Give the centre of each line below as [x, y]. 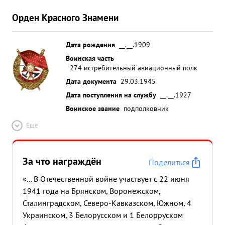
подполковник [146, 108]
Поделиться [169, 162]
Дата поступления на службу [111, 95]
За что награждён [62, 161]
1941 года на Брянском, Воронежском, [91, 191]
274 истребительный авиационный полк [134, 68]
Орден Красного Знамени [65, 17]
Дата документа [91, 81]
